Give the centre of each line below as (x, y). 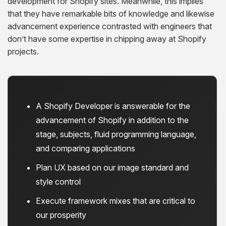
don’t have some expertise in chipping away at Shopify (107, 39)
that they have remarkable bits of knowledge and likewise (111, 14)
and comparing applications (86, 149)
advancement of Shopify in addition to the (112, 120)
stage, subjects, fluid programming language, (116, 134)
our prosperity (61, 215)
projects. (23, 52)
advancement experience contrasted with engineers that (110, 26)
